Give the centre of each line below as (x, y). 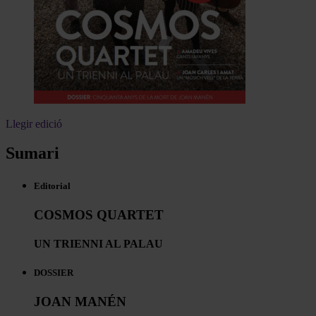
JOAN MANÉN (80, 302)
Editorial (52, 186)
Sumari (32, 153)
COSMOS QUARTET (99, 214)
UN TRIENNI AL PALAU (98, 244)
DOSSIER (54, 273)
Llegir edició (34, 123)
